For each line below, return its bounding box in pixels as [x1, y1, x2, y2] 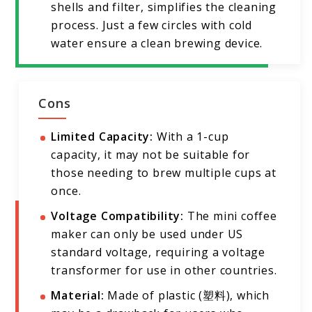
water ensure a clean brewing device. [51, 36, 263, 52]
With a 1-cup [153, 129, 229, 145]
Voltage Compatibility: [51, 208, 185, 224]
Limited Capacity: [51, 129, 154, 145]
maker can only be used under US [51, 226, 244, 242]
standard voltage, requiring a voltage [51, 244, 266, 260]
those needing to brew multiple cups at [51, 165, 276, 181]
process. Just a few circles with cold [51, 17, 253, 33]
